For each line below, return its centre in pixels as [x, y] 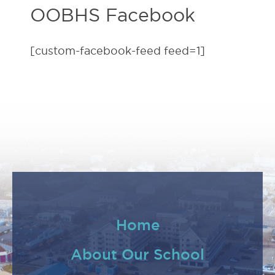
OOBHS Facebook [113, 15]
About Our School [137, 254]
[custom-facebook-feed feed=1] [118, 51]
